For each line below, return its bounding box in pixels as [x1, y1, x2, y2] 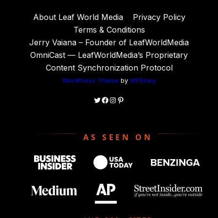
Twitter [93, 94, 118, 105]
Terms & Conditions [73, 24, 145, 35]
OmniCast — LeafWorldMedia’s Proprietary [30, 50, 188, 60]
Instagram [109, 94, 145, 105]
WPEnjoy [129, 76, 156, 84]
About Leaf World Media [33, 12, 123, 22]
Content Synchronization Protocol [45, 62, 173, 73]
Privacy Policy [132, 12, 185, 22]
